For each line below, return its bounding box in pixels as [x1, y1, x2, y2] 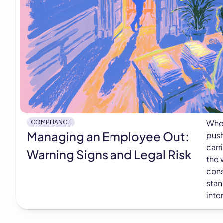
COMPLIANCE [31, 118, 71, 126]
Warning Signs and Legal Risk [27, 146, 191, 162]
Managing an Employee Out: [27, 128, 189, 144]
